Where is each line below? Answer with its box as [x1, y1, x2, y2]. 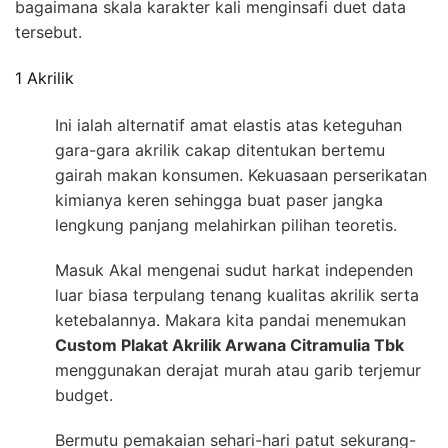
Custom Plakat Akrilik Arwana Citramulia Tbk [55, 334, 404, 355]
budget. [55, 384, 113, 405]
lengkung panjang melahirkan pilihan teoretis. [55, 214, 397, 235]
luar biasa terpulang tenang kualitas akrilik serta [55, 284, 419, 305]
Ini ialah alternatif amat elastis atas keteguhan [55, 114, 402, 135]
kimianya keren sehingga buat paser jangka [55, 189, 383, 210]
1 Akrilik [15, 68, 74, 89]
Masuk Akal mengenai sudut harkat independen [55, 259, 413, 280]
